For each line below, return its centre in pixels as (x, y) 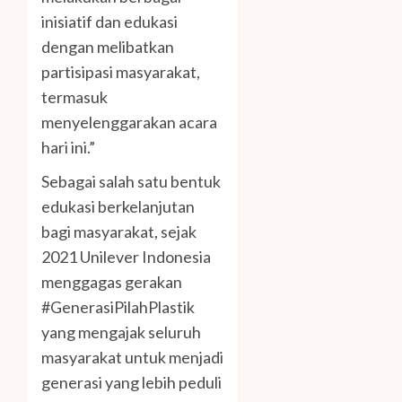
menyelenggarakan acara (129, 122)
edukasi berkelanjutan (118, 207)
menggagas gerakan (112, 282)
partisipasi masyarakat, (121, 72)
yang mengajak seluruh (121, 332)
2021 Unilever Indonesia (126, 257)
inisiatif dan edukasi (109, 22)
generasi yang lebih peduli (131, 383)
